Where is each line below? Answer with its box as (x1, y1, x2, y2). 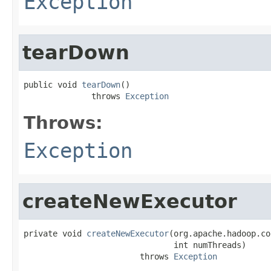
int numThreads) (24, 240, 246, 250)
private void (24, 228, 87, 238)
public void (24, 79, 82, 90)
